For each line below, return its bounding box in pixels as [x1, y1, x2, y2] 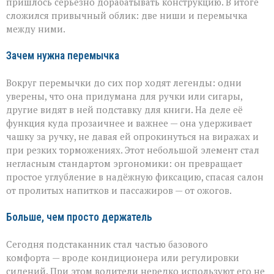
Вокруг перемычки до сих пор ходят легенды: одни [6, 76, 242, 89]
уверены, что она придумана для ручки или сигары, [6, 89, 242, 102]
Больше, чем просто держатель [6, 210, 152, 223]
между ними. [6, 22, 65, 35]
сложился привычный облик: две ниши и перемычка [6, 9, 248, 21]
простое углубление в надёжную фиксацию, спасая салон [6, 170, 264, 183]
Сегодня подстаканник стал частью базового [6, 237, 208, 250]
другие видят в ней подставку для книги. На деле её [6, 103, 243, 116]
